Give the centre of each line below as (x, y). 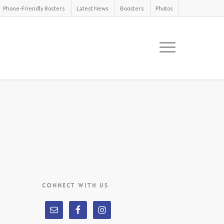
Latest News (92, 8)
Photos (164, 8)
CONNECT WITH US (75, 185)
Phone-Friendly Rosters (34, 8)
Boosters (132, 8)
